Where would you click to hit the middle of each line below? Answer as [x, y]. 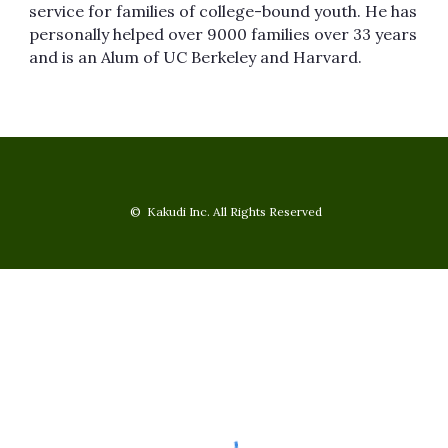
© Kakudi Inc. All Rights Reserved [224, 211]
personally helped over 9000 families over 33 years [223, 33]
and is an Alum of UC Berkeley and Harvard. [196, 56]
